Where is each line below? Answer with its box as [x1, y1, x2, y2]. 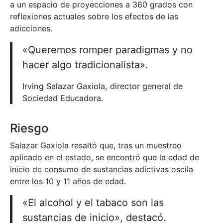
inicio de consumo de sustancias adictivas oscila [10, 164, 193, 174]
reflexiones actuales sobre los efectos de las [10, 11, 178, 21]
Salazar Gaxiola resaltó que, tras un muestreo [10, 140, 182, 150]
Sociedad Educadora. [22, 93, 103, 103]
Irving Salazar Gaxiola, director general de [22, 81, 183, 91]
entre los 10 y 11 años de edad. [10, 176, 126, 186]
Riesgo [10, 120, 48, 135]
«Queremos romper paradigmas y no [22, 43, 193, 56]
